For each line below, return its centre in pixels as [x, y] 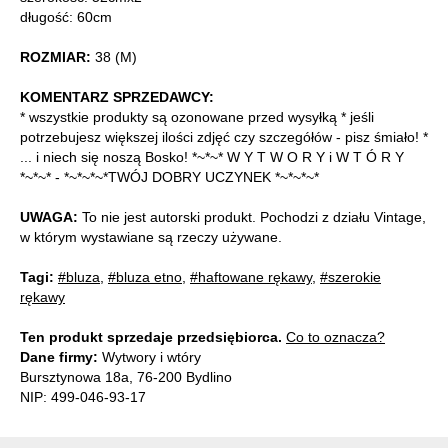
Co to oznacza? [335, 336]
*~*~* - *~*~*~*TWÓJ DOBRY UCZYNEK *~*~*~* [169, 176]
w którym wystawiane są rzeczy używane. [151, 236]
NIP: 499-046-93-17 [83, 396]
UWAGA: [49, 216]
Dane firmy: [59, 356]
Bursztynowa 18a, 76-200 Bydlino [126, 376]
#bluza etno [145, 276]
